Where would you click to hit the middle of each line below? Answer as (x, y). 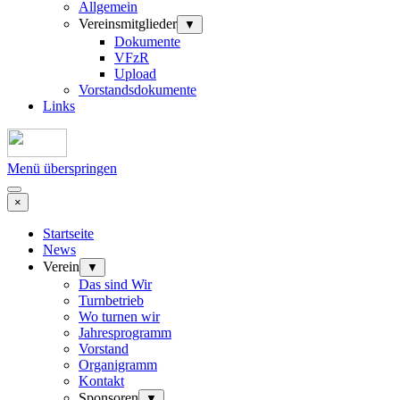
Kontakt (101, 380)
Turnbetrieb (111, 300)
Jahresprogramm (125, 332)
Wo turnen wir (119, 316)
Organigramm (118, 364)
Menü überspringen (62, 168)
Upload (135, 73)
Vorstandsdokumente (137, 89)
